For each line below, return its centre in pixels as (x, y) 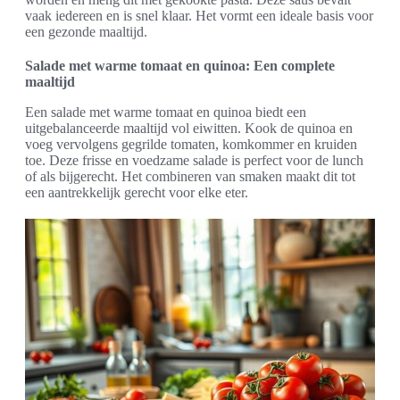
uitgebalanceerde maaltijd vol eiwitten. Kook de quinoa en (189, 129)
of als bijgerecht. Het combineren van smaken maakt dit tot (190, 177)
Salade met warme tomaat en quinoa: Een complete (180, 66)
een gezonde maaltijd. (86, 32)
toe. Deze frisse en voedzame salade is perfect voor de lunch (194, 161)
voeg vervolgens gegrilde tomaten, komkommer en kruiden (191, 145)
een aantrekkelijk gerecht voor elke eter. (137, 193)
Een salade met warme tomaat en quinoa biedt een (166, 112)
